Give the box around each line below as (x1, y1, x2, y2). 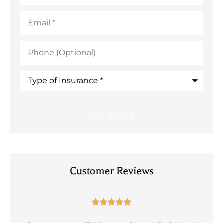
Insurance (19, 85, 60, 95)
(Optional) (19, 47, 59, 57)
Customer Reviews (69, 164, 154, 177)
